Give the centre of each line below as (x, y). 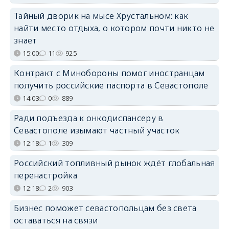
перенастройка (45, 175)
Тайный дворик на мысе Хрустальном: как (101, 16)
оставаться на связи (56, 220)
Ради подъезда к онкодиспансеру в (88, 118)
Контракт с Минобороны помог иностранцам (109, 73)
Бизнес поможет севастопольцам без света (105, 208)
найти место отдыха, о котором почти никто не (114, 28)
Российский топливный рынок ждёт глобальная (114, 163)
